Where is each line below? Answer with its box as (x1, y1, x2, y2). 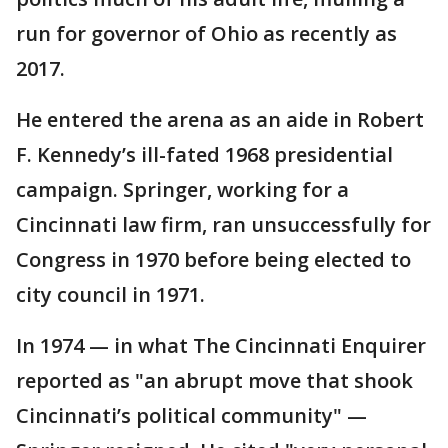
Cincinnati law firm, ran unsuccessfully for (16, 210, 431, 238)
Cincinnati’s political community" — (16, 401, 367, 429)
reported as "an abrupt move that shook (16, 366, 413, 394)
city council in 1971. (16, 280, 205, 308)
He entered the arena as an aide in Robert (16, 105, 424, 133)
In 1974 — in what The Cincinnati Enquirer (16, 331, 426, 359)
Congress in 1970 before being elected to (16, 245, 411, 273)
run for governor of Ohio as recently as (16, 19, 397, 47)
